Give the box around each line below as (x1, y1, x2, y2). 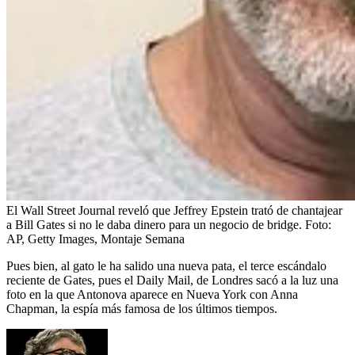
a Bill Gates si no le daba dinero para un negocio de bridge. (6, 217, 302, 231)
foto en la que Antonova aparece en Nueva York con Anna (6, 287, 298, 301)
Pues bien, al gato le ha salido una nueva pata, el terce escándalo (6, 258, 326, 273)
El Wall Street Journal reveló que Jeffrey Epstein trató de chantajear (6, 203, 342, 217)
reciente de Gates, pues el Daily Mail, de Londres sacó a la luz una (6, 273, 338, 287)
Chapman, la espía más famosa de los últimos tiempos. (6, 301, 277, 315)
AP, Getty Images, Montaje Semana (6, 231, 185, 246)
